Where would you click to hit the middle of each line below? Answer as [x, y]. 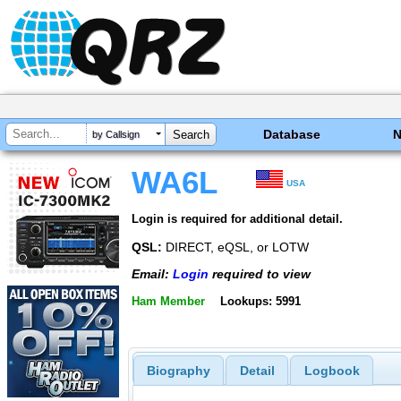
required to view [260, 274]
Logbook [332, 371]
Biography [178, 371]
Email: [152, 274]
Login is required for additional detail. [237, 218]
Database [292, 134]
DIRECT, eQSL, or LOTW [235, 247]
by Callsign [116, 135]
